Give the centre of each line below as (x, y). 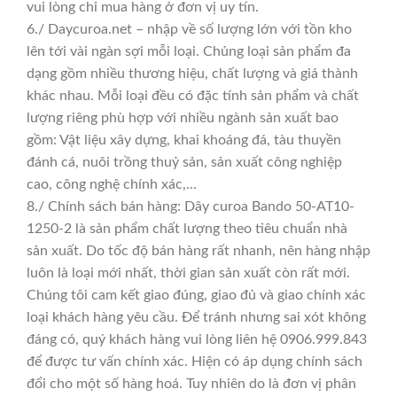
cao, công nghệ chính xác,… (112, 184)
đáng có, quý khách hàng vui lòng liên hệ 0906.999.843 (197, 339)
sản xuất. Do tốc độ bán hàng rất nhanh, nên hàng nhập (198, 250)
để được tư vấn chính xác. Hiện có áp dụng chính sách (195, 361)
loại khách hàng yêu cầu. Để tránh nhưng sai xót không (196, 317)
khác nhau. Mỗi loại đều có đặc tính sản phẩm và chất (193, 95)
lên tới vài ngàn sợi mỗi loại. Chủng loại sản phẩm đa (189, 51)
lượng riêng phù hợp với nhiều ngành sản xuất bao (183, 117)
